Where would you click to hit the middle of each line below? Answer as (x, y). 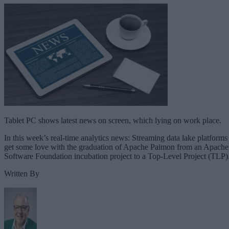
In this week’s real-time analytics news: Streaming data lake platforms (116, 138)
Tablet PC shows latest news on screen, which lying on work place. (113, 120)
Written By (22, 173)
